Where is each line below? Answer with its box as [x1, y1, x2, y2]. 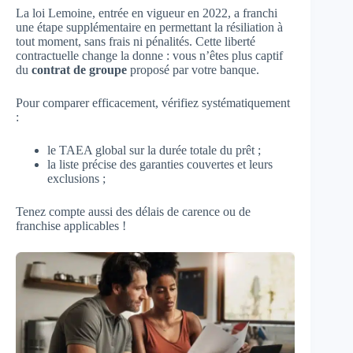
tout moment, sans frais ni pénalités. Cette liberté [16, 35, 255, 48]
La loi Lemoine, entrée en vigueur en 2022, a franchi [16, 6, 277, 20]
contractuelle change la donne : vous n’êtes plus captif [16, 49, 283, 62]
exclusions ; [47, 172, 106, 185]
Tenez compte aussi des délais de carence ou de [16, 205, 251, 218]
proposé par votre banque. [127, 63, 259, 76]
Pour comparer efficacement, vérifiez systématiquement [16, 96, 290, 110]
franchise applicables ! [16, 219, 126, 232]
